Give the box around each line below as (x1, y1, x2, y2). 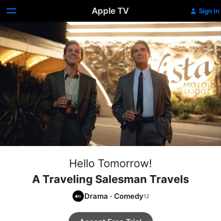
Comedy (113, 191, 144, 201)
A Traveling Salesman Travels (32, 173, 189, 185)
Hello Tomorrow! (69, 157, 152, 170)
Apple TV (92, 6, 129, 16)
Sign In (198, 7, 220, 15)
